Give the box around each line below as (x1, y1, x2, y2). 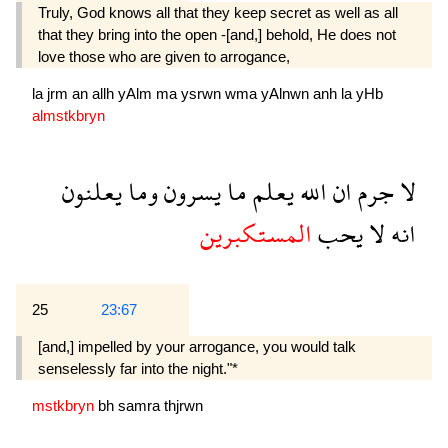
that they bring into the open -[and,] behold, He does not (38, 25, 396, 43)
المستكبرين (200, 205, 312, 262)
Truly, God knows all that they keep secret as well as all (38, 3, 398, 21)
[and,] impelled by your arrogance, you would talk (38, 338, 356, 356)
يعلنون (62, 163, 122, 220)
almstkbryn (32, 107, 105, 125)
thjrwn (164, 397, 203, 415)
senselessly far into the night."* (38, 360, 238, 378)
